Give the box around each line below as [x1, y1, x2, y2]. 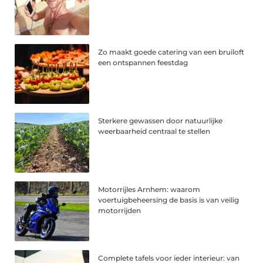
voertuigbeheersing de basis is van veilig [98, 195, 240, 204]
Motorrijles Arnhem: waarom [98, 184, 201, 194]
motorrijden [98, 205, 141, 215]
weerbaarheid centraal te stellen [98, 127, 211, 136]
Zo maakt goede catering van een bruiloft [98, 48, 245, 57]
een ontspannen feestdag [98, 58, 188, 68]
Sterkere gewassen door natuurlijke [98, 116, 223, 126]
